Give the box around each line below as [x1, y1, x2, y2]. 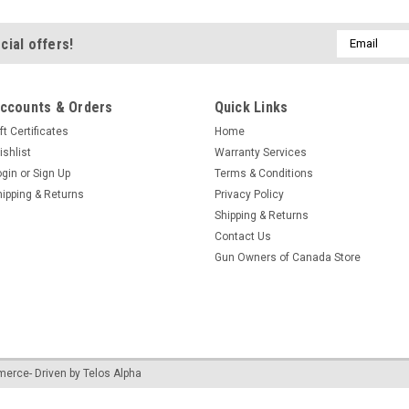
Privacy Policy [214, 187, 284, 201]
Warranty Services [214, 145, 307, 159]
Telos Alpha [83, 366, 142, 380]
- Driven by [29, 366, 83, 380]
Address [336, 49, 384, 65]
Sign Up [33, 166, 71, 180]
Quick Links [214, 98, 288, 116]
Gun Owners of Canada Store [214, 250, 361, 264]
